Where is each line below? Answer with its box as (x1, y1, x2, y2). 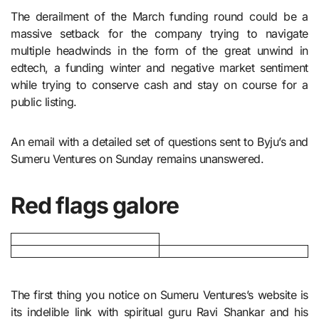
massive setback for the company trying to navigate (11, 26, 308, 41)
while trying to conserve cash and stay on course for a (11, 77, 308, 92)
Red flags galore (11, 191, 179, 219)
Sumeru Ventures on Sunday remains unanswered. (11, 151, 264, 166)
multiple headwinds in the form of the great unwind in (11, 43, 308, 58)
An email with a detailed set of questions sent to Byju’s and (11, 134, 308, 149)
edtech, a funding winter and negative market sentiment (11, 60, 308, 75)
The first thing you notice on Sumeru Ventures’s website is (11, 287, 308, 302)
